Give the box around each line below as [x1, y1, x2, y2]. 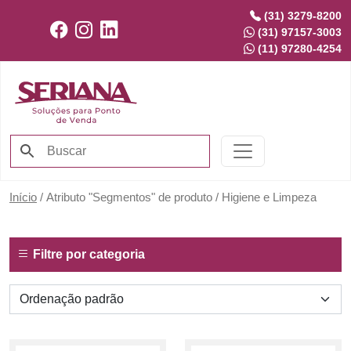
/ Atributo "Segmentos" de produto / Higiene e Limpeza [37, 190, 317, 204]
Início [9, 190, 37, 204]
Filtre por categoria [30, 248, 145, 262]
